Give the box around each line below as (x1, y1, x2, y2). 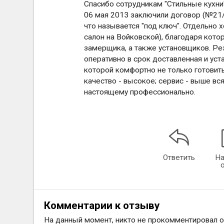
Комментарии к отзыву (44, 199, 160, 211)
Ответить (163, 153, 195, 162)
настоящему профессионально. (84, 87, 196, 96)
